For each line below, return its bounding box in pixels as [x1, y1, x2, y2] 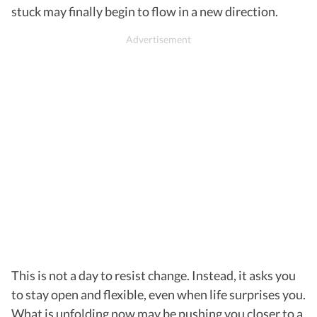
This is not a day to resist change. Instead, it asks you [11, 267, 296, 283]
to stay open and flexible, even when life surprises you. [11, 286, 306, 302]
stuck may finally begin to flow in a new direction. [11, 3, 278, 19]
